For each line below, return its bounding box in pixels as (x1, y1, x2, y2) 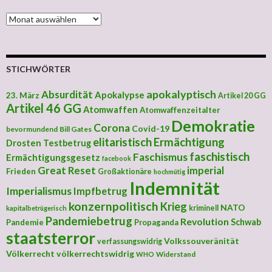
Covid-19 (132, 123, 169, 134)
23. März (6, 90, 39, 101)
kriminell (189, 203, 219, 213)
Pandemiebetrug (46, 214, 132, 228)
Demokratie (171, 117, 255, 135)
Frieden (6, 166, 36, 177)
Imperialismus (6, 185, 72, 198)
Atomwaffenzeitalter (140, 105, 220, 115)
